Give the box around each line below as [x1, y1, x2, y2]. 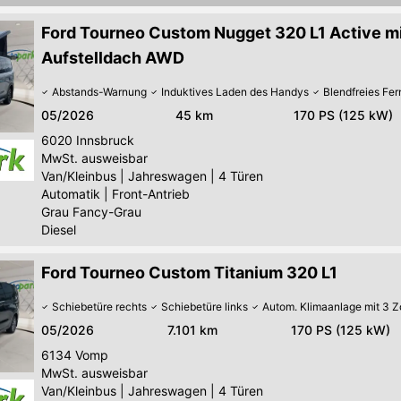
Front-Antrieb [112, 186, 190, 202]
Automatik [41, 186, 100, 202]
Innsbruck [76, 132, 134, 149]
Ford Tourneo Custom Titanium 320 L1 [41, 263, 337, 283]
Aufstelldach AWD [41, 48, 184, 68]
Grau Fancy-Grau [41, 204, 141, 220]
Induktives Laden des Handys [161, 85, 309, 99]
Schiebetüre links [161, 300, 248, 314]
